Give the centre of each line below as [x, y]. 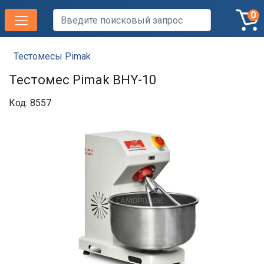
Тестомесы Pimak [52, 56]
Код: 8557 [30, 103]
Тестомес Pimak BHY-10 [82, 80]
